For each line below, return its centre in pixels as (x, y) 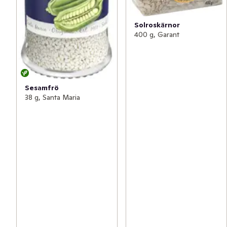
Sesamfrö (42, 87)
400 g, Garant (157, 35)
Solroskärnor (157, 25)
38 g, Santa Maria (52, 97)
